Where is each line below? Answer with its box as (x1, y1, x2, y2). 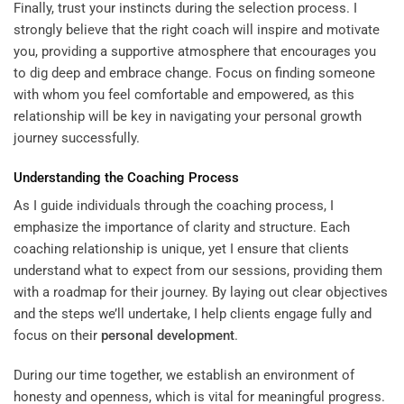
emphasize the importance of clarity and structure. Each (14, 219, 350, 236)
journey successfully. (14, 130, 140, 147)
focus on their (14, 327, 101, 344)
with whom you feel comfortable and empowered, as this (14, 87, 354, 104)
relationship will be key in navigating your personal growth (14, 108, 362, 125)
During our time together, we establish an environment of (14, 366, 354, 383)
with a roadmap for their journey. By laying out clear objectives (14, 284, 388, 301)
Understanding (14, 169, 101, 186)
